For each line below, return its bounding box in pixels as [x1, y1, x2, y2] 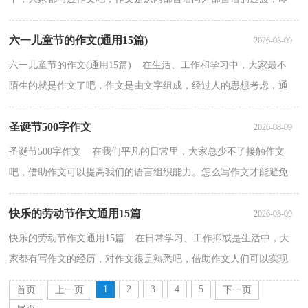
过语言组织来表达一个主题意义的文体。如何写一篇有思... [9, 101, 258, 112]
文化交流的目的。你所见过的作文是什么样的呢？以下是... [9, 274, 258, 285]
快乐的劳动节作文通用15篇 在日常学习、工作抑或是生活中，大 [9, 233, 290, 244]
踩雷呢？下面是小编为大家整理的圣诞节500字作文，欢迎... [9, 188, 263, 199]
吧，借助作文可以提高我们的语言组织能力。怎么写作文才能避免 [9, 167, 289, 178]
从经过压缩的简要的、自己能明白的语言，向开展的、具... [9, 14, 258, 25]
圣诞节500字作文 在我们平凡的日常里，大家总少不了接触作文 [9, 146, 285, 157]
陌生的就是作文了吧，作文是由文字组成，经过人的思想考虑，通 [9, 80, 289, 91]
